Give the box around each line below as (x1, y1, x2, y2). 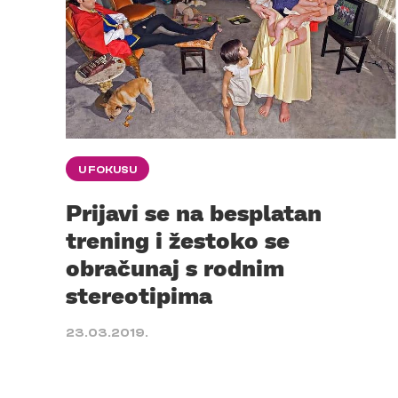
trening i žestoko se (66, 226, 290, 255)
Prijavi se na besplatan (66, 198, 322, 227)
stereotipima (66, 281, 212, 310)
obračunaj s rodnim (66, 253, 284, 283)
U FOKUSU (78, 163, 137, 177)
